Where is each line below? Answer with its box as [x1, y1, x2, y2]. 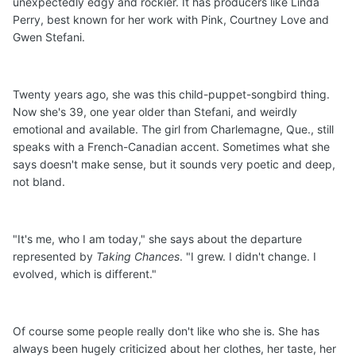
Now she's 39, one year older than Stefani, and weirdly [13, 105, 297, 119]
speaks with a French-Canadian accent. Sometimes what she [13, 140, 330, 154]
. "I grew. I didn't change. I [180, 250, 316, 264]
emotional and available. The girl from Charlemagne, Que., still [13, 122, 334, 137]
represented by [13, 250, 96, 264]
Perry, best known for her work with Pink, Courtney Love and [13, 13, 329, 27]
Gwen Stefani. [13, 30, 85, 44]
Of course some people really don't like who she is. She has [13, 324, 319, 339]
